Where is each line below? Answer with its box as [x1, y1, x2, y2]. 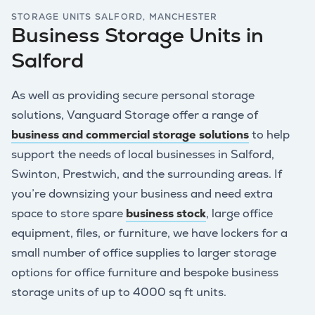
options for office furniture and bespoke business [11, 264, 278, 280]
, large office [206, 205, 273, 221]
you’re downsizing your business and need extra [11, 186, 273, 201]
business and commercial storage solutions [11, 127, 249, 142]
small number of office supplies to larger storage [11, 245, 276, 260]
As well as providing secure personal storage [11, 87, 255, 103]
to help [249, 127, 290, 142]
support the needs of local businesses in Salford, [11, 146, 274, 162]
